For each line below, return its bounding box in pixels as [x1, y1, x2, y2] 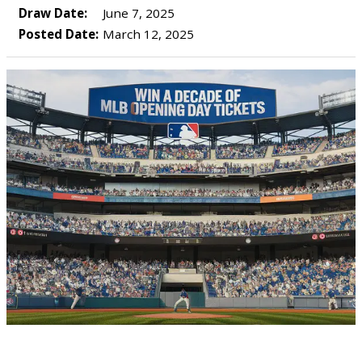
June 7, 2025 [99, 5, 175, 21]
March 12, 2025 [99, 26, 194, 42]
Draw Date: [19, 5, 87, 21]
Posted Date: [19, 26, 99, 42]
